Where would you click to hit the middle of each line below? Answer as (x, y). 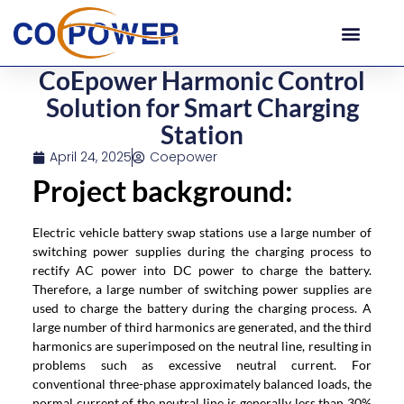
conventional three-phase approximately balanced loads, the (202, 384)
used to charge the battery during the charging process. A (202, 308)
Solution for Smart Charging (202, 107)
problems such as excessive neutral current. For (202, 365)
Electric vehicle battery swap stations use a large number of (202, 232)
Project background (158, 191)
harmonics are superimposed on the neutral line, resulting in (202, 346)
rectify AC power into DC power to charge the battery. (202, 270)
